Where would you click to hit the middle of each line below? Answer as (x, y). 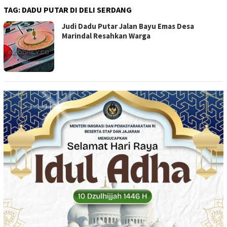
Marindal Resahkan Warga (106, 36)
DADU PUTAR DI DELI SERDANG (77, 10)
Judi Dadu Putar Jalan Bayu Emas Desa (128, 26)
